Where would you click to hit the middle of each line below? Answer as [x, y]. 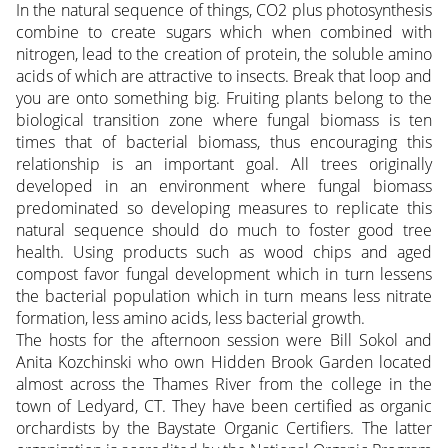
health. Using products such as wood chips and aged [224, 251]
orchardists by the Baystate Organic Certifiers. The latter [224, 427]
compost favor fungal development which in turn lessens [224, 273]
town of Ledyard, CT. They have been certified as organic [224, 405]
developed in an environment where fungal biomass [224, 185]
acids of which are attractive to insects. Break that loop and [224, 75]
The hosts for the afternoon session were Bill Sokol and [224, 339]
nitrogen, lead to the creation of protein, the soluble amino [224, 53]
